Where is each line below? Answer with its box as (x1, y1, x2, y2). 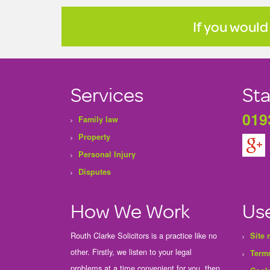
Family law (78, 114, 118, 125)
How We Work (71, 195, 190, 225)
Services (71, 79, 143, 108)
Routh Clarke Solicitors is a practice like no (71, 230, 217, 241)
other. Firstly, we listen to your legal (71, 246, 192, 257)
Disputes (78, 166, 111, 177)
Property (78, 131, 110, 142)
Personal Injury (78, 149, 136, 160)
